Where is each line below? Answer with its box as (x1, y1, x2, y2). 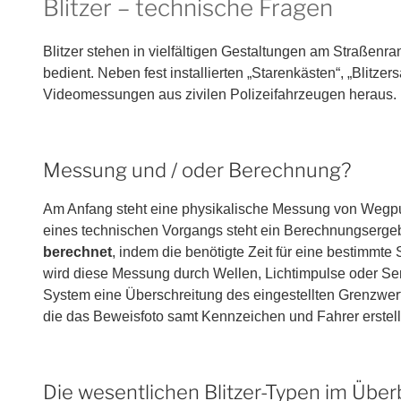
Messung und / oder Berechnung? (43, 158, 351, 182)
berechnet (43, 243, 112, 260)
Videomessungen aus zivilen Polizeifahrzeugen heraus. (43, 87, 397, 102)
